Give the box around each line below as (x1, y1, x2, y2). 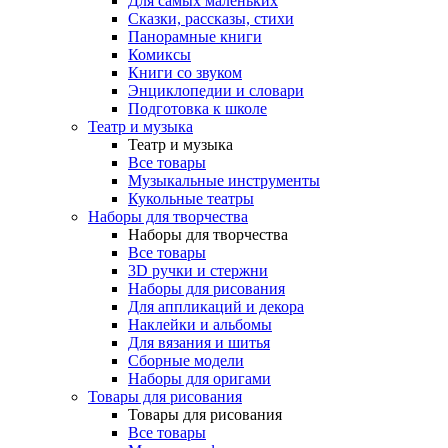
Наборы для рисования (128, 280, 285, 297)
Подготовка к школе (128, 100, 267, 117)
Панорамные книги (128, 28, 262, 45)
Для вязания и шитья (128, 334, 270, 351)
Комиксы (128, 46, 191, 63)
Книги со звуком (128, 64, 242, 81)
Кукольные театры (128, 190, 254, 207)
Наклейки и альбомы (128, 316, 272, 333)
